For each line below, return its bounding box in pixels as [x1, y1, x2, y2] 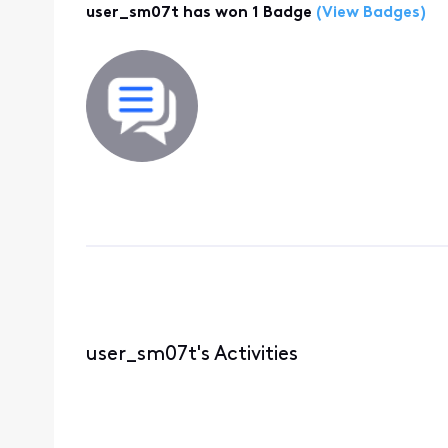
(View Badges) [311, 5, 426, 22]
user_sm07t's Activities [85, 344, 298, 365]
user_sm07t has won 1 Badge [85, 5, 312, 22]
